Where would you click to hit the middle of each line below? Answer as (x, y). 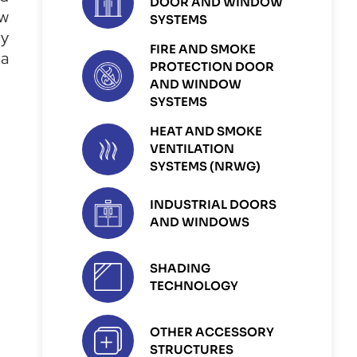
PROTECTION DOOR (212, 67)
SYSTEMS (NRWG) (206, 167)
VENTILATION (192, 149)
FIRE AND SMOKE (203, 50)
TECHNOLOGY (194, 286)
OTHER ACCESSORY (212, 332)
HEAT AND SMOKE (206, 132)
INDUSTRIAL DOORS (214, 204)
